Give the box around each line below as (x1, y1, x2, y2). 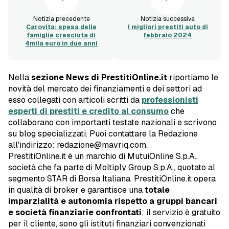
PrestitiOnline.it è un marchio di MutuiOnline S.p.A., (8, 151, 198, 162)
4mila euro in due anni (25, 39, 98, 48)
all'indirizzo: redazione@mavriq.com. (8, 140, 148, 151)
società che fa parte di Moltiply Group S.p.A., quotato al (8, 162, 215, 173)
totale (145, 185, 170, 196)
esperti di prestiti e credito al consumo (8, 106, 169, 117)
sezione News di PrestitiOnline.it (31, 72, 167, 83)
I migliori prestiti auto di (127, 23, 208, 32)
